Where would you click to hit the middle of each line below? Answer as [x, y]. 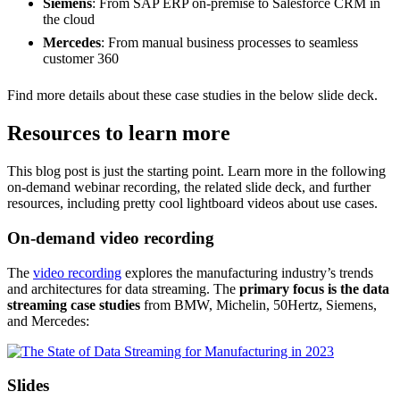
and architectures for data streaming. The [123, 288]
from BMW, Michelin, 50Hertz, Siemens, [258, 304]
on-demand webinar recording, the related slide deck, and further [189, 187]
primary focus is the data [314, 288]
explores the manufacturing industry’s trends [247, 272]
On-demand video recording [111, 237]
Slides [28, 386]
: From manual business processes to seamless [229, 42]
